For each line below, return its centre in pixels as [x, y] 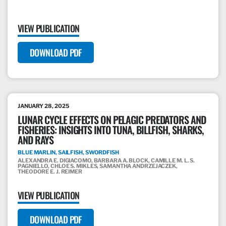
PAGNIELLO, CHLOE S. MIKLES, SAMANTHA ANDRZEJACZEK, [98, 166]
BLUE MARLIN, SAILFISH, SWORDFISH [68, 153]
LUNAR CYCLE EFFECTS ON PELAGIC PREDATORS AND [112, 120]
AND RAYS [36, 140]
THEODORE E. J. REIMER [50, 172]
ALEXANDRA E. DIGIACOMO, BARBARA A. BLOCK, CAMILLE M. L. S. [106, 161]
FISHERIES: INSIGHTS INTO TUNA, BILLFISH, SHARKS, [111, 130]
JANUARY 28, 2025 [43, 106]
